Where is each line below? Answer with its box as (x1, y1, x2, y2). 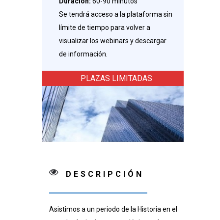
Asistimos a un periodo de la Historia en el (49, 205, 177, 214)
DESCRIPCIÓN (66, 169, 144, 179)
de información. (59, 50, 108, 58)
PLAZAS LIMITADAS (81, 74, 152, 83)
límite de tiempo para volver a (59, 24, 150, 32)
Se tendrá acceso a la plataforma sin (59, 10, 172, 19)
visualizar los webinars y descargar (59, 37, 166, 45)
